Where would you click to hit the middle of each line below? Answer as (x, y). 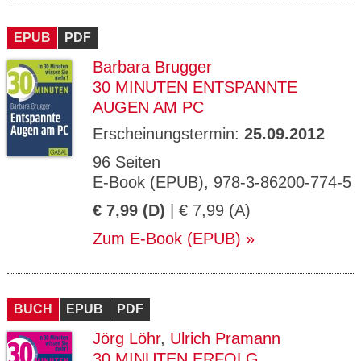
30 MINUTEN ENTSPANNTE (195, 87)
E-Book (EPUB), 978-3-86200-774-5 (222, 182)
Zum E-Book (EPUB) (167, 239)
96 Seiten (127, 162)
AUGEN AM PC (148, 107)
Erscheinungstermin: (168, 134)
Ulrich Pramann (225, 338)
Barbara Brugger (152, 67)
